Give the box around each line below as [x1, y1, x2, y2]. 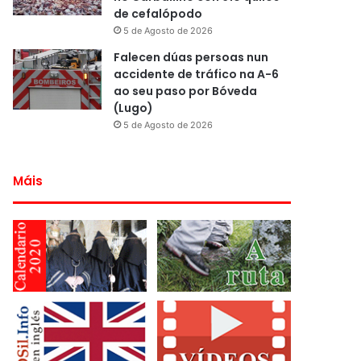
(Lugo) [114, 100, 154, 116]
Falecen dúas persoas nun [114, 49, 269, 65]
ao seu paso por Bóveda [114, 83, 258, 99]
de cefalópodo [114, 6, 203, 22]
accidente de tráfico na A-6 [114, 66, 280, 82]
